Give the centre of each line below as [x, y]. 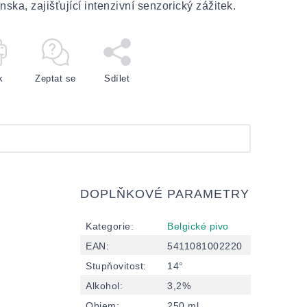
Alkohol [103, 285]
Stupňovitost [114, 266]
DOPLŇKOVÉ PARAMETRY [165, 194]
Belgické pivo [198, 226]
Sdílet [117, 78]
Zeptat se [56, 78]
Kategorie [108, 226]
